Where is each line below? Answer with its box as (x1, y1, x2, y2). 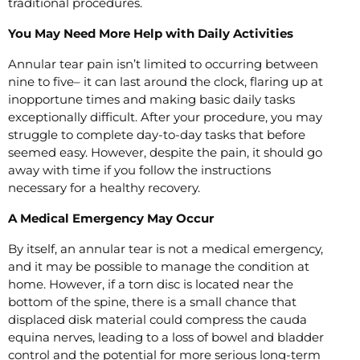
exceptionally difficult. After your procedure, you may (8, 108, 322, 125)
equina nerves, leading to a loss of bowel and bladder (8, 329, 324, 345)
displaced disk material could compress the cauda (8, 311, 307, 327)
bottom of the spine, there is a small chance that (8, 293, 297, 309)
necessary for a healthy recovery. (8, 179, 203, 195)
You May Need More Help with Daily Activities (8, 25, 293, 41)
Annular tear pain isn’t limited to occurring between (8, 55, 318, 72)
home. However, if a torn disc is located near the (8, 276, 293, 292)
